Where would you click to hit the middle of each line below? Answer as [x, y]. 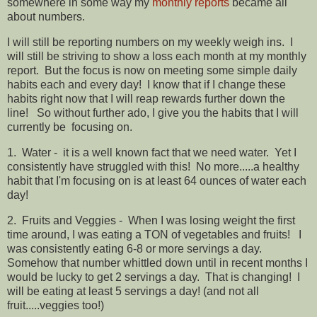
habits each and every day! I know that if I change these [146, 85]
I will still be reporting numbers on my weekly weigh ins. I [150, 42]
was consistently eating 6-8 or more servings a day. [136, 248]
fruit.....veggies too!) [56, 305]
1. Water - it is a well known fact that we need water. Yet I [152, 152]
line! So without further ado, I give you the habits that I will [153, 113]
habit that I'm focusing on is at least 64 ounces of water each [157, 180]
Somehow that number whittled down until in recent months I [157, 263]
